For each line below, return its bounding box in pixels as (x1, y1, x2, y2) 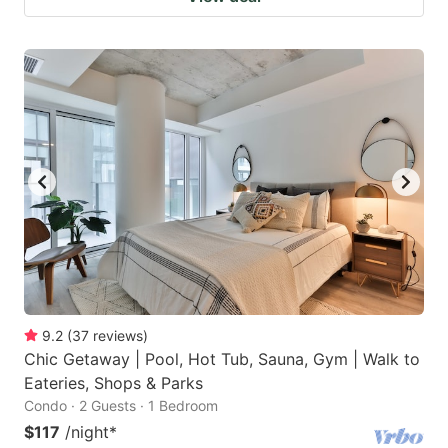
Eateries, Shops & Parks (24, 373, 203, 394)
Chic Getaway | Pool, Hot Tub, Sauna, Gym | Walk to (24, 349, 420, 370)
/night (65, 422, 109, 443)
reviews (93, 327, 143, 345)
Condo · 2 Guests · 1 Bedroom (24, 397, 218, 415)
